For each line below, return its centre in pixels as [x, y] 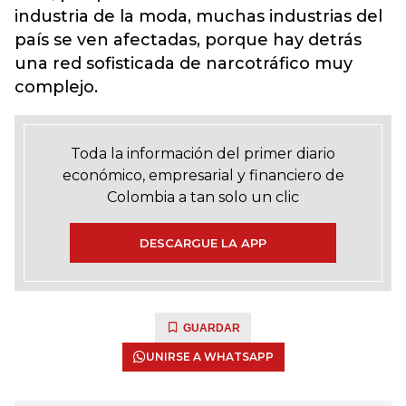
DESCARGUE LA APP [203, 243]
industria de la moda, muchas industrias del [198, 16]
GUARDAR [212, 328]
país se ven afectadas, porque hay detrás [188, 40]
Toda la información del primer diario [203, 154]
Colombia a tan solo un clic [203, 197]
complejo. [56, 87]
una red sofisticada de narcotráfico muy [184, 63]
